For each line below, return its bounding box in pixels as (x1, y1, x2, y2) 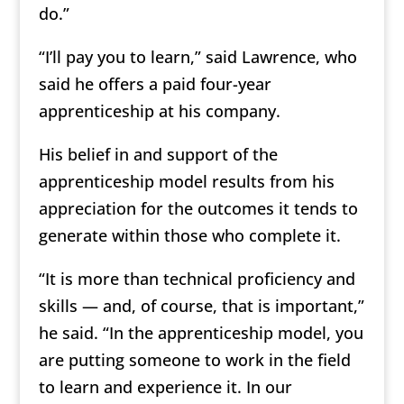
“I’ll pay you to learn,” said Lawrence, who (38, 45, 357, 68)
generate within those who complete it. (38, 224, 341, 246)
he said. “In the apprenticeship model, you (38, 321, 363, 344)
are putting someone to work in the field (38, 348, 351, 371)
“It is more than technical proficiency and (38, 267, 355, 289)
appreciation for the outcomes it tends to (38, 197, 358, 219)
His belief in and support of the (38, 142, 278, 165)
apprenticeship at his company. (38, 99, 280, 122)
